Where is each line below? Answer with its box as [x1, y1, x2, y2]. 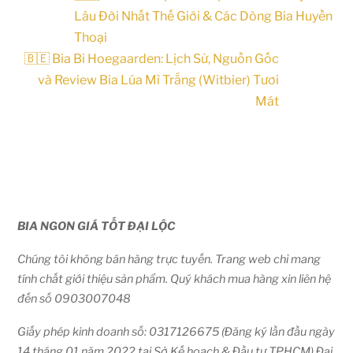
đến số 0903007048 [17, 291, 132, 306]
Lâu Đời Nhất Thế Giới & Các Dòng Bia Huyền [74, 8, 333, 24]
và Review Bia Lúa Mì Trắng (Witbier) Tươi [37, 72, 279, 87]
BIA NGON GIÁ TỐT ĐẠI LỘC [17, 218, 176, 233]
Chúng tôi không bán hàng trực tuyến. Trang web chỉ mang [17, 251, 321, 266]
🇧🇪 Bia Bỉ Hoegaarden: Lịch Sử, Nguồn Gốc [24, 50, 279, 66]
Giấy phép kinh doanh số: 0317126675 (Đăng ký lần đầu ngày [17, 325, 336, 340]
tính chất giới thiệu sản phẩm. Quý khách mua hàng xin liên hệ [17, 271, 332, 286]
